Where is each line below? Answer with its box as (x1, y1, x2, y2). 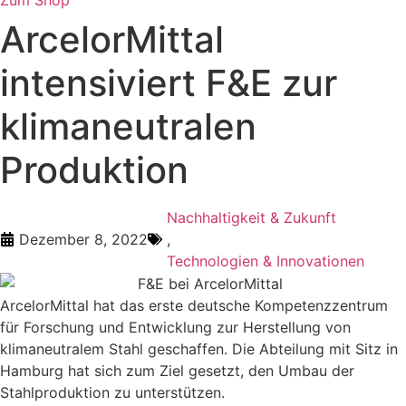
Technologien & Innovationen (167, 251, 364, 270)
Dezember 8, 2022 (19, 229, 148, 248)
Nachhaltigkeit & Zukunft (167, 208, 336, 227)
